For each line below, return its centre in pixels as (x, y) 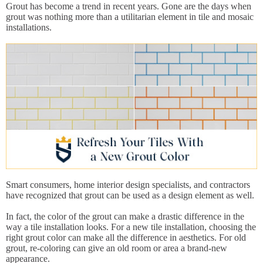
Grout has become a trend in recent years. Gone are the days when (129, 6)
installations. (29, 27)
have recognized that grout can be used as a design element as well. (130, 195)
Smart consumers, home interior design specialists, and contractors (128, 185)
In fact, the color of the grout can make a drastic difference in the (125, 216)
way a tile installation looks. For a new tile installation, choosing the (131, 227)
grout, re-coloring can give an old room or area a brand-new (117, 248)
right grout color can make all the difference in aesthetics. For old (126, 237)
